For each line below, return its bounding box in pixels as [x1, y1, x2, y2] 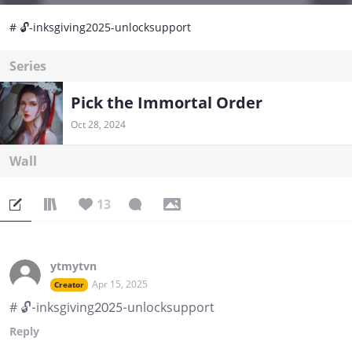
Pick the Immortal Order [71, 92, 262, 114]
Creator [54, 279, 84, 291]
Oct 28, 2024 [71, 118, 126, 132]
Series [9, 57, 46, 75]
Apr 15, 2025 [92, 277, 148, 291]
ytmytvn [50, 258, 97, 274]
